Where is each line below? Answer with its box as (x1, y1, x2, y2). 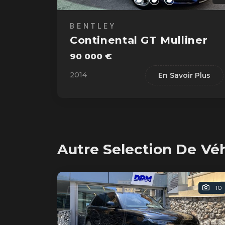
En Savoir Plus (158, 70, 210, 80)
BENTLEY (70, 22, 117, 30)
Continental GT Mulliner (70, 33, 208, 46)
